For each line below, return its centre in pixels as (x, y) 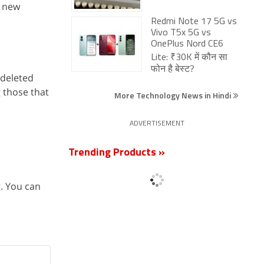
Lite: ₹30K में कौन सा (189, 58)
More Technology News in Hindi (174, 95)
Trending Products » (117, 153)
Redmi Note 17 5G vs (194, 22)
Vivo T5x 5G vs (181, 33)
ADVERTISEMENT (157, 124)
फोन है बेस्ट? (173, 70)
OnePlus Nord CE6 (187, 44)
